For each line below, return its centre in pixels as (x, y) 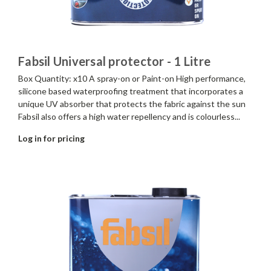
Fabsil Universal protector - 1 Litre (114, 61)
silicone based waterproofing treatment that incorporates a (131, 91)
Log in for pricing (51, 138)
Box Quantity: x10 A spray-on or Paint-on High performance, (132, 78)
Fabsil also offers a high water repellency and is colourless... (129, 116)
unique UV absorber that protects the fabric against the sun (132, 103)
